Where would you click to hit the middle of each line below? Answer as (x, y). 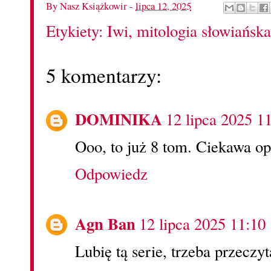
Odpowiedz (111, 174)
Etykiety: (77, 31)
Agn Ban (105, 224)
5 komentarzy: (104, 75)
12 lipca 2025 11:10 (202, 224)
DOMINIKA (119, 119)
